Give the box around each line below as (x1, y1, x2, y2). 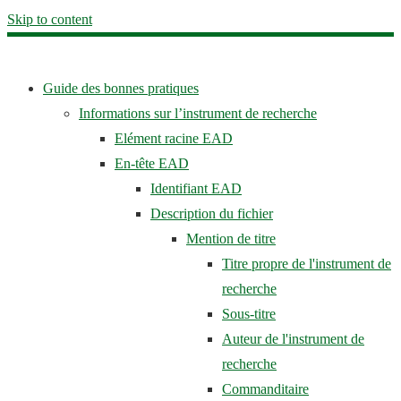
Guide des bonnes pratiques (43, 81, 199, 96)
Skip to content (7, 12, 92, 27)
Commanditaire (222, 381, 309, 397)
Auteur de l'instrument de (222, 331, 364, 346)
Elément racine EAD (115, 131, 233, 146)
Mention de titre (186, 231, 276, 246)
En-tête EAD (115, 156, 189, 171)
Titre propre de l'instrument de (222, 256, 391, 271)
